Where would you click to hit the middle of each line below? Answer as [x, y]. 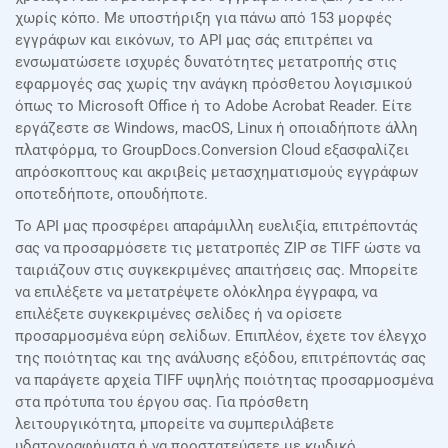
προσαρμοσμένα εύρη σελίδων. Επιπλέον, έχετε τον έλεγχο [221, 336]
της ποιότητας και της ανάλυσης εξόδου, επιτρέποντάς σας [220, 358]
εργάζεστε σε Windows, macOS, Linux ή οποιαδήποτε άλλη [216, 128]
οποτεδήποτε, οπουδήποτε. [111, 194]
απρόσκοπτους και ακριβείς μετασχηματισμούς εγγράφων [216, 172]
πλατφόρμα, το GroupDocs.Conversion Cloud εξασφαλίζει [212, 150]
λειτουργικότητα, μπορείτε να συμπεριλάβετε [174, 424]
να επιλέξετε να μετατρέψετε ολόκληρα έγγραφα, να [196, 292]
